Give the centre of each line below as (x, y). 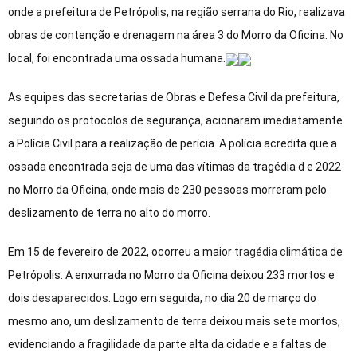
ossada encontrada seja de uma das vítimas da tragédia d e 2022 (175, 167)
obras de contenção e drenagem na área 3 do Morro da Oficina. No (176, 35)
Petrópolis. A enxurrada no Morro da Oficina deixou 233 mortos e (171, 275)
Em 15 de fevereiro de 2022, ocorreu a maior (121, 252)
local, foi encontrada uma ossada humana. (117, 59)
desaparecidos (70, 298)
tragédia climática (281, 252)
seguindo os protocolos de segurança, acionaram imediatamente (175, 121)
